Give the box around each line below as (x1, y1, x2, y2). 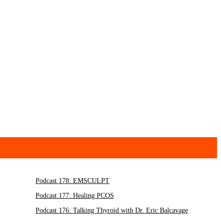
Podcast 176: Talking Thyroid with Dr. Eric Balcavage (10, 207, 162, 215)
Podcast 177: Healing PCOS (10, 192, 88, 200)
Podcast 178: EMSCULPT (10, 177, 84, 185)
